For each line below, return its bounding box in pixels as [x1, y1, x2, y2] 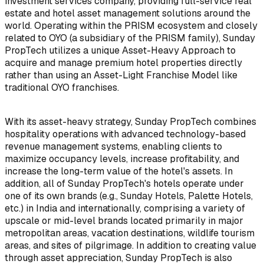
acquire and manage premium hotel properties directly [5, 56, 242, 69]
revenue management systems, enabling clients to [5, 140, 222, 153]
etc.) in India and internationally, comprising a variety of [5, 202, 245, 214]
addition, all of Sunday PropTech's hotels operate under [5, 177, 244, 190]
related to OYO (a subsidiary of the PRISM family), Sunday [5, 31, 255, 44]
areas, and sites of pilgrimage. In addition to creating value [5, 239, 256, 252]
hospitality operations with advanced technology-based [5, 127, 246, 140]
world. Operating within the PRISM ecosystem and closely [5, 19, 258, 32]
